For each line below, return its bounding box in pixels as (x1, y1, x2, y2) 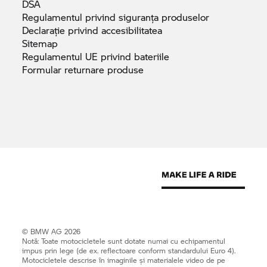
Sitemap (22, 36, 58, 50)
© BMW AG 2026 (22, 226, 81, 237)
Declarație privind (22, 23, 102, 37)
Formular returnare (22, 62, 108, 76)
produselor (162, 10, 210, 24)
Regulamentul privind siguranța (22, 10, 162, 24)
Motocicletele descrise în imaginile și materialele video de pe (22, 254, 226, 265)
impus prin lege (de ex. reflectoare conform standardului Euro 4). (22, 245, 236, 256)
